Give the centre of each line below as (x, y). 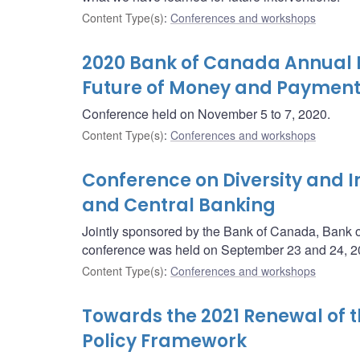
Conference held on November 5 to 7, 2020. (206, 114)
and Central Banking (179, 206)
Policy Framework (164, 342)
